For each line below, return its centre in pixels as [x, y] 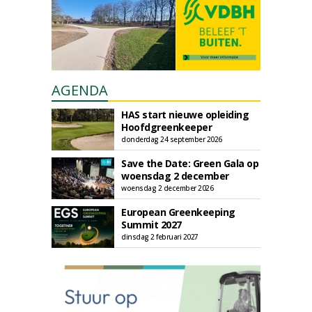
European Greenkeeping [178, 212]
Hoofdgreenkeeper [166, 127]
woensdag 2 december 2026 [167, 188]
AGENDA [80, 90]
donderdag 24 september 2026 [172, 139]
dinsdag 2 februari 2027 [160, 237]
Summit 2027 [151, 225]
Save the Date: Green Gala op [190, 163]
